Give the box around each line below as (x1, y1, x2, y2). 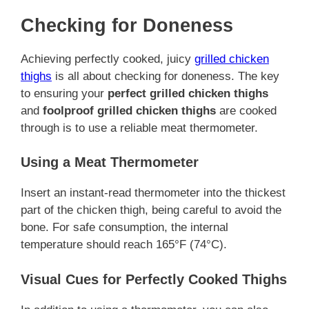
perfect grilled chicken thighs (108, 86, 268, 100)
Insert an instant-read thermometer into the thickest (21, 186, 286, 200)
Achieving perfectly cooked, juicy (21, 52, 195, 66)
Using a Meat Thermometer (21, 154, 199, 170)
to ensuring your (21, 86, 108, 100)
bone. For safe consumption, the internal (21, 221, 228, 235)
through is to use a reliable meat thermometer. (21, 121, 258, 134)
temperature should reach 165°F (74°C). (21, 238, 227, 252)
